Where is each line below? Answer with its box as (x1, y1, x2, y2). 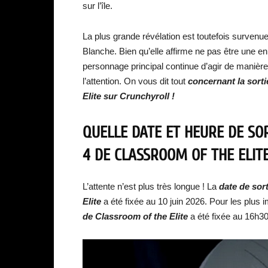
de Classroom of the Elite (83, 211, 190, 221)
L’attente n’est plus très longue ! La (83, 181, 219, 191)
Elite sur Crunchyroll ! (83, 91, 175, 101)
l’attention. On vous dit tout (83, 76, 188, 86)
